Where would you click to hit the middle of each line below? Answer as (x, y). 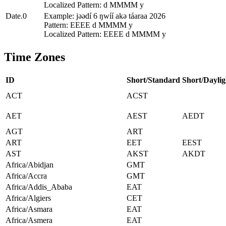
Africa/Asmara (29, 209)
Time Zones (35, 57)
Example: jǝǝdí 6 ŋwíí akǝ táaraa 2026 (105, 16)
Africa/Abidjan (30, 165)
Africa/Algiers (28, 198)
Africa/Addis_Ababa (39, 187)
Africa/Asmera (29, 220)
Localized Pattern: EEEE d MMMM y (105, 34)
